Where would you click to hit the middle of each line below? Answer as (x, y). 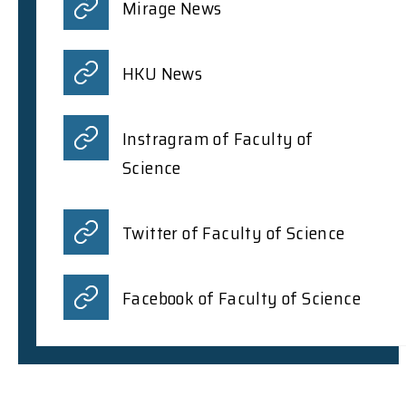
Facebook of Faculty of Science (242, 298)
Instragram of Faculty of (218, 138)
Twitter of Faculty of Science (234, 232)
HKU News (163, 73)
